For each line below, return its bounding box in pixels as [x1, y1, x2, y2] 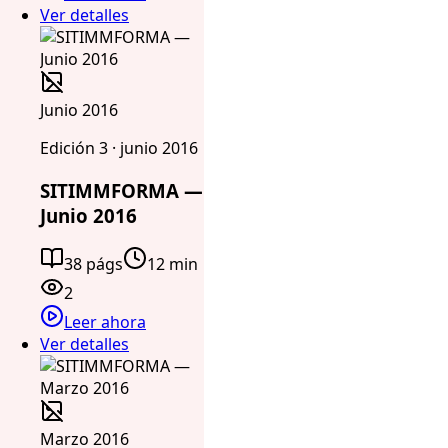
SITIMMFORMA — [40, 177, 203, 203]
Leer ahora [64, 311, 146, 334]
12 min [147, 253, 198, 276]
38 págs [64, 253, 123, 276]
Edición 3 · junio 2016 [40, 136, 198, 159]
